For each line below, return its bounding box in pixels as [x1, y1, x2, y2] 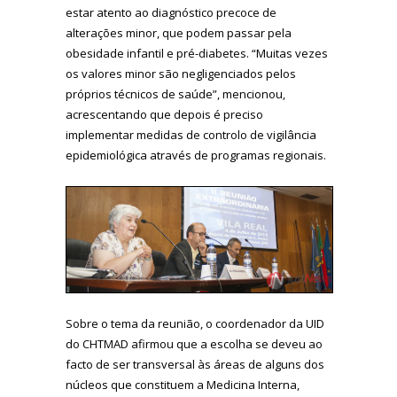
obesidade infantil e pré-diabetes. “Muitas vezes [66, 44, 328, 61]
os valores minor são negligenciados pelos [66, 65, 296, 82]
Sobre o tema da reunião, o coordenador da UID [66, 315, 324, 331]
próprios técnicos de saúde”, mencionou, [66, 85, 285, 102]
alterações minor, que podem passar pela [66, 24, 292, 41]
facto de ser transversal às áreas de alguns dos [66, 355, 324, 372]
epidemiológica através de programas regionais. [66, 146, 326, 163]
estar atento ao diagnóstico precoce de [66, 4, 276, 20]
